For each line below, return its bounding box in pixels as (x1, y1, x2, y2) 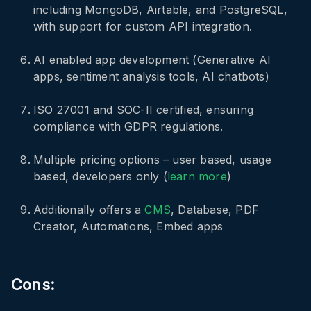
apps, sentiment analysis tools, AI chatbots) (33, 69, 269, 83)
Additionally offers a (33, 202, 145, 217)
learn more (167, 169, 227, 183)
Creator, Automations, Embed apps (33, 219, 224, 233)
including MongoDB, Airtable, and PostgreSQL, (33, 2, 287, 17)
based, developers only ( (33, 169, 167, 183)
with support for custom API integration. (33, 19, 256, 33)
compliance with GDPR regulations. (33, 119, 224, 133)
